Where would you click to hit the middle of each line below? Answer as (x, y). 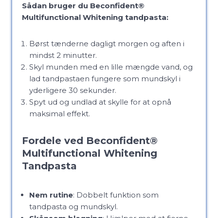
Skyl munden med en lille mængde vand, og (111, 67)
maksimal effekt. (60, 114)
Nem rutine (51, 195)
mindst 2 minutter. (63, 55)
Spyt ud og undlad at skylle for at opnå (100, 102)
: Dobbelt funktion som (116, 195)
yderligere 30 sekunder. (73, 90)
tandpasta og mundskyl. (73, 207)
